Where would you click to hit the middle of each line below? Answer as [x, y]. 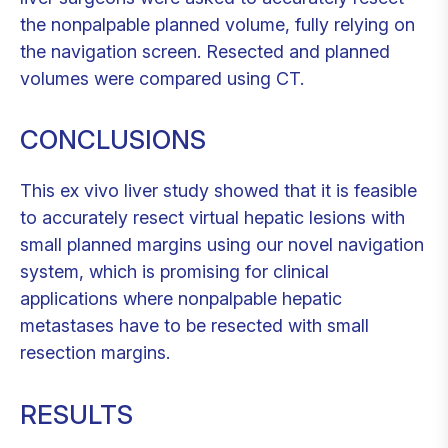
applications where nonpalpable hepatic [181, 299]
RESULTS [76, 414]
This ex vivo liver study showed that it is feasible [218, 191]
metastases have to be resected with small [194, 326]
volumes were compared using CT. [162, 78]
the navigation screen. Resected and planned [205, 51]
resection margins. [95, 353]
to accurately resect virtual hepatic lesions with [212, 218]
